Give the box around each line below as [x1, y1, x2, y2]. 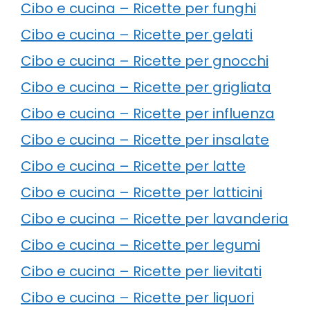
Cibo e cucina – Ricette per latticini [21, 182, 262, 202]
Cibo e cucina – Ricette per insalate [21, 129, 269, 149]
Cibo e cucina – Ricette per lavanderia [21, 208, 289, 228]
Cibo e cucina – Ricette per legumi [21, 235, 260, 255]
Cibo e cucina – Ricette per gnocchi [21, 51, 268, 71]
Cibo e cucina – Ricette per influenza [21, 103, 275, 123]
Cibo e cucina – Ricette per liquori [21, 287, 254, 307]
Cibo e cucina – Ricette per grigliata [21, 77, 271, 97]
